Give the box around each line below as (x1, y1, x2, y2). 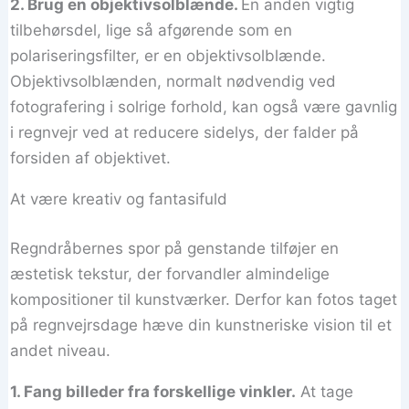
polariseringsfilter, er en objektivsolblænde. (10, 47, 327, 66)
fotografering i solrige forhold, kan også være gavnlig (10, 98, 398, 117)
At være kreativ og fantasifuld (10, 190, 228, 209)
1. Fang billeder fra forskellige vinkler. (10, 382, 297, 401)
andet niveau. (10, 341, 111, 360)
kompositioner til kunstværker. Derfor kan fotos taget (10, 289, 398, 309)
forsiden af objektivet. (10, 149, 172, 168)
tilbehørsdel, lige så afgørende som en (10, 21, 293, 40)
